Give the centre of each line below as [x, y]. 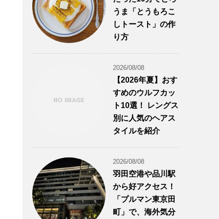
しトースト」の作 [144, 24]
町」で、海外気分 [144, 212]
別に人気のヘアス [144, 118]
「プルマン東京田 [144, 199]
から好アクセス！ [144, 186]
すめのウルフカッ [144, 93]
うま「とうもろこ [144, 11]
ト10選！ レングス [146, 105]
